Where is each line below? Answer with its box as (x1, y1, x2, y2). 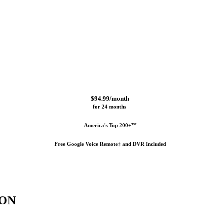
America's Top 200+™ (83, 122, 137, 129)
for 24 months (92, 104, 128, 110)
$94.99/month (91, 95, 129, 103)
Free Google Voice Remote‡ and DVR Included (54, 141, 166, 147)
